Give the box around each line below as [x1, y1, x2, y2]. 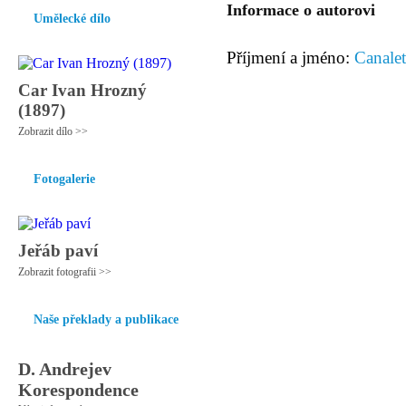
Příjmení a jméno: [227, 48, 354, 67]
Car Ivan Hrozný [18, 81, 147, 100]
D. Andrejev [18, 359, 111, 379]
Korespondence [18, 380, 139, 400]
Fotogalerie [34, 172, 95, 186]
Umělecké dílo [34, 12, 111, 25]
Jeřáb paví [18, 241, 98, 260]
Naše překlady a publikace [34, 313, 179, 326]
